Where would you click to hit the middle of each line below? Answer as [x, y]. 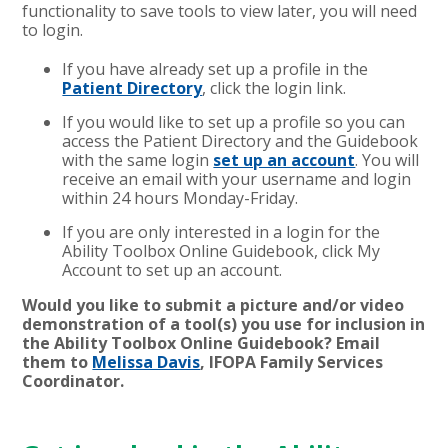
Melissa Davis [146, 361]
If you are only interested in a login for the [221, 231]
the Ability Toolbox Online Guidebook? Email [201, 342]
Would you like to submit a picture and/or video [213, 304]
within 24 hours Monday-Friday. [182, 197]
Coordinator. [73, 380]
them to [57, 361]
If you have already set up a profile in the [215, 68]
